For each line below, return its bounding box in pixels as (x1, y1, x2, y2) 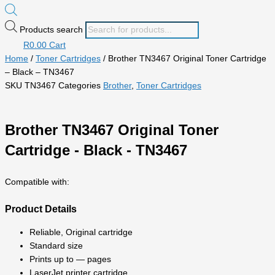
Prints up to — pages (29, 254, 111, 264)
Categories (58, 80, 101, 90)
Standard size (29, 241, 83, 250)
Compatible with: (5, 177, 69, 187)
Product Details (5, 203, 77, 214)
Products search (20, 25, 85, 34)
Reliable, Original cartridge (29, 227, 133, 237)
